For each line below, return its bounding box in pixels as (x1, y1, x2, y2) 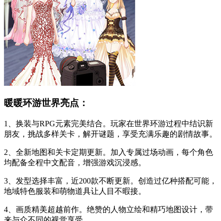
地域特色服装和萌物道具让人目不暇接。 (4, 187, 146, 195)
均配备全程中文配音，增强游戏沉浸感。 (4, 158, 146, 167)
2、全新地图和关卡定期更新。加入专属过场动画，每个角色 (4, 148, 213, 156)
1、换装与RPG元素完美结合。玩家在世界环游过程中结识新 (4, 119, 213, 128)
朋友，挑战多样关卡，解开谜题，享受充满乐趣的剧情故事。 (4, 130, 217, 138)
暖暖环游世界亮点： (4, 98, 88, 109)
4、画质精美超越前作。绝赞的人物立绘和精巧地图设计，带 (4, 205, 213, 214)
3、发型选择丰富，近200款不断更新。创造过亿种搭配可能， (4, 177, 217, 185)
